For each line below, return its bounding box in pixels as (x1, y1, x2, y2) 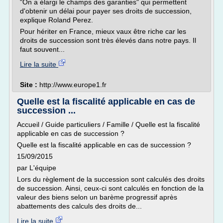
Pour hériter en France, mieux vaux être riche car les (20, 27, 186, 35)
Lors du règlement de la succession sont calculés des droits (17, 175, 205, 183)
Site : (20, 81, 39, 89)
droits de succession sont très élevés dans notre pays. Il (20, 36, 196, 44)
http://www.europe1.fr (39, 81, 107, 89)
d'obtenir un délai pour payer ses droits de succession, (20, 7, 192, 15)
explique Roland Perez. (20, 16, 95, 24)
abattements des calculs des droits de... (17, 202, 142, 210)
